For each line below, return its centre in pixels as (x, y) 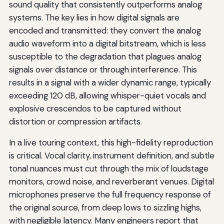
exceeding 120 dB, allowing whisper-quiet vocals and (107, 95)
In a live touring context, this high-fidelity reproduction (111, 142)
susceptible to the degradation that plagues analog (105, 56)
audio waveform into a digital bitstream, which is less (107, 43)
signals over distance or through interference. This (103, 69)
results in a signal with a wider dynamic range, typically (110, 82)
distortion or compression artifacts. (75, 121)
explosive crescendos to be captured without (95, 108)
